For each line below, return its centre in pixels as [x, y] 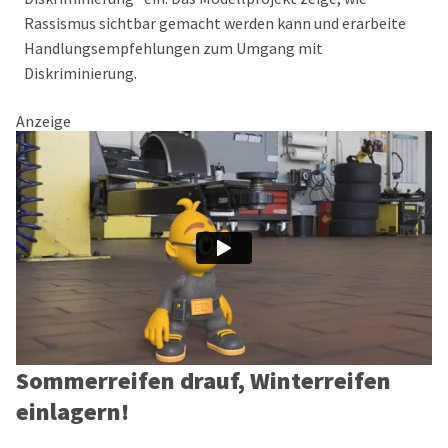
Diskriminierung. [80, 73]
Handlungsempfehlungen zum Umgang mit [173, 48]
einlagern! [72, 411]
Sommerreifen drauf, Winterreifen [203, 380]
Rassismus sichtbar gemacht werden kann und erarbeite [215, 23]
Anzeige [43, 121]
